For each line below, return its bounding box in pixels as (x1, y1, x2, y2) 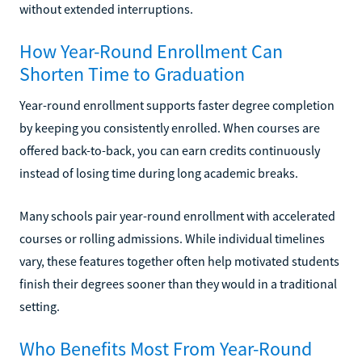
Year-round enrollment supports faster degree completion (19, 96, 335, 113)
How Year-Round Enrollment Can (19, 38, 283, 64)
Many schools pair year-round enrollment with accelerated (19, 207, 335, 224)
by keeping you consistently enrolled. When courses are (19, 119, 320, 136)
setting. (19, 297, 60, 314)
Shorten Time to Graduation (19, 61, 245, 86)
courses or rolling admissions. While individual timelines (19, 229, 325, 246)
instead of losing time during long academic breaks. (19, 164, 298, 181)
